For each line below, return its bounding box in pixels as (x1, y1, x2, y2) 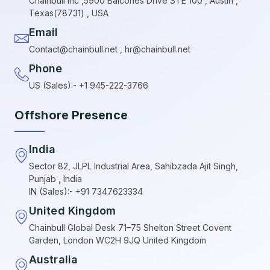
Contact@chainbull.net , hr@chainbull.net (29, 43, 190, 54)
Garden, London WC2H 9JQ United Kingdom (29, 234, 206, 245)
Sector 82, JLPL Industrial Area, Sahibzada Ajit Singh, (29, 160, 238, 171)
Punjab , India (29, 173, 82, 184)
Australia (29, 253, 78, 266)
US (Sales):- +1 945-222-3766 (29, 80, 148, 90)
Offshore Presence (14, 107, 128, 122)
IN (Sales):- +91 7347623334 (29, 186, 143, 196)
